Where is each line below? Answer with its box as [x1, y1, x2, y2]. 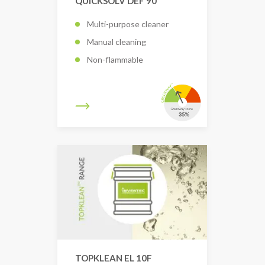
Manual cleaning [87, 36, 146, 47]
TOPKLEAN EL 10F [75, 253, 152, 264]
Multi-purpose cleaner [87, 18, 169, 29]
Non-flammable [87, 54, 143, 64]
